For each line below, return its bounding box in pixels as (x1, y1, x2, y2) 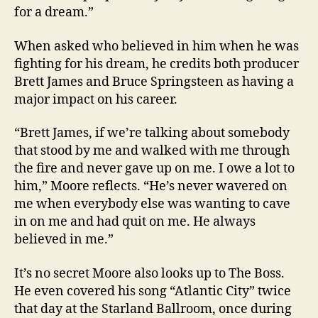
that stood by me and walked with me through (14, 143, 290, 160)
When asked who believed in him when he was (14, 38, 299, 55)
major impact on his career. (14, 91, 177, 108)
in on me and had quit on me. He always (14, 214, 256, 231)
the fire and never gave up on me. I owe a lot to (14, 160, 295, 177)
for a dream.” (14, 4, 94, 21)
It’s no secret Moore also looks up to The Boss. (14, 265, 285, 282)
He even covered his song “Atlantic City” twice (14, 283, 291, 300)
